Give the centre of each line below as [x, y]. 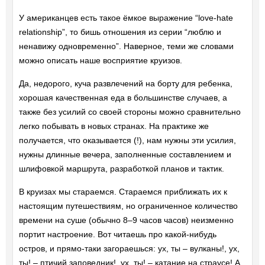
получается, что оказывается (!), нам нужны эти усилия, [127, 140]
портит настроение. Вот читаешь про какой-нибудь [117, 235]
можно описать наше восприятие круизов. [100, 61]
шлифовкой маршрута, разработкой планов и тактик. [121, 169]
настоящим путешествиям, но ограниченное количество [128, 206]
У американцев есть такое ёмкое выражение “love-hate [126, 18]
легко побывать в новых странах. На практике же [114, 126]
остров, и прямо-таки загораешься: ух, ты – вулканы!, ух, [129, 249]
